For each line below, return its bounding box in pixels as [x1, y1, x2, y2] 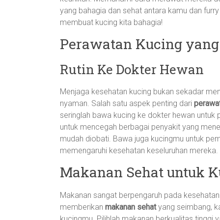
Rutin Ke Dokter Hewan [60, 61, 204, 78]
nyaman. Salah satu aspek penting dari [60, 99, 194, 108]
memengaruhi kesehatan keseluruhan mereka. [60, 146, 218, 155]
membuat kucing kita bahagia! [60, 18, 163, 27]
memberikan [60, 202, 105, 212]
